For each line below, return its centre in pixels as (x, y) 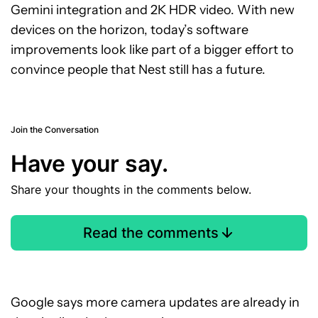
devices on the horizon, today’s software (130, 29)
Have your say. (89, 163)
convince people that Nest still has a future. (138, 69)
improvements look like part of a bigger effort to (152, 49)
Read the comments (150, 232)
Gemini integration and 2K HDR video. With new (153, 10)
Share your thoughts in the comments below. (131, 189)
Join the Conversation (55, 129)
